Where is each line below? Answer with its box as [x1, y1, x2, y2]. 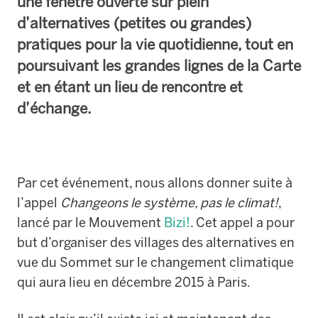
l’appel [17, 194, 57, 211]
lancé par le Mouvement [17, 214, 164, 231]
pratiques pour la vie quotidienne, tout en [17, 35, 293, 53]
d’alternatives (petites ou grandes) [17, 13, 251, 32]
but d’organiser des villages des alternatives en [17, 234, 295, 251]
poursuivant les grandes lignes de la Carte [17, 56, 301, 75]
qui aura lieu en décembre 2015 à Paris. [17, 274, 251, 290]
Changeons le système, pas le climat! [57, 194, 278, 211]
